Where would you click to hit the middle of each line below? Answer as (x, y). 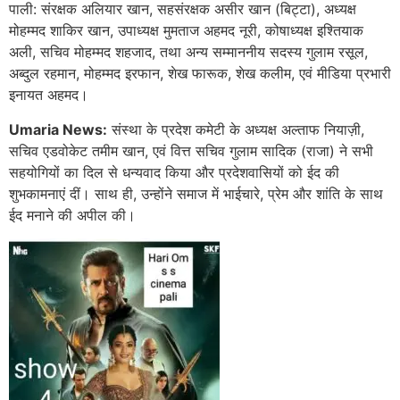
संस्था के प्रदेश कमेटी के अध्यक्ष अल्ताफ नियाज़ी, (236, 129)
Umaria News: (58, 129)
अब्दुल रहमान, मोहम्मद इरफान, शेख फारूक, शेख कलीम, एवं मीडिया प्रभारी (200, 74)
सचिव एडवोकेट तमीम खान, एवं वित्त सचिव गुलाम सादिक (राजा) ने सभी (191, 150)
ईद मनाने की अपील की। (72, 215)
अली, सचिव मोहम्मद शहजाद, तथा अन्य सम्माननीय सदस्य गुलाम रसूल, (188, 52)
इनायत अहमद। (49, 95)
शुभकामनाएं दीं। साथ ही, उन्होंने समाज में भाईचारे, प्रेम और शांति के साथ (196, 193)
